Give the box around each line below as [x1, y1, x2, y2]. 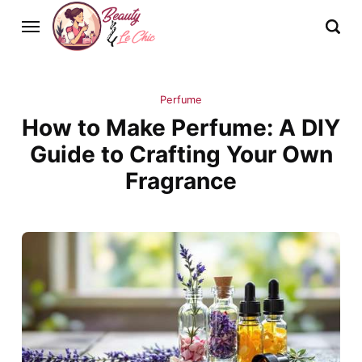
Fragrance [125, 167, 237, 196]
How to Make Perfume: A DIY [22, 114, 340, 142]
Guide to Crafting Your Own [29, 141, 333, 169]
